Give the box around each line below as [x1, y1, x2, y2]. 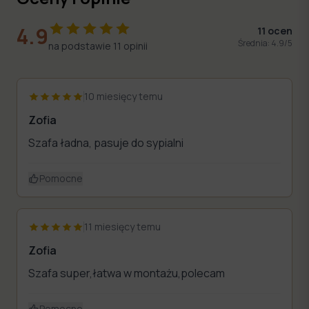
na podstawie [48, 39, 113, 52]
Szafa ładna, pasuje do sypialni [28, 134, 183, 150]
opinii [123, 39, 148, 52]
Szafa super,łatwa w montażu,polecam [28, 265, 225, 281]
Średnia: [238, 37, 271, 49]
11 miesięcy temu [84, 219, 161, 233]
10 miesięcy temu [84, 89, 163, 103]
